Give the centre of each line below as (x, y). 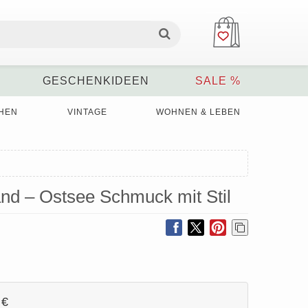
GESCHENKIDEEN (96, 81)
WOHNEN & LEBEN (198, 112)
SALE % (218, 81)
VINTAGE (87, 112)
